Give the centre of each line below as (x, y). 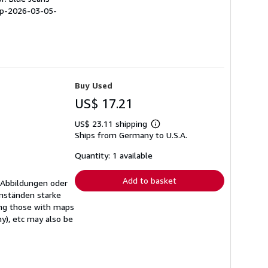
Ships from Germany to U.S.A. (131, 135)
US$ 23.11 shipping (112, 123)
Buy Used (94, 85)
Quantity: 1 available (114, 155)
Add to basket (150, 180)
